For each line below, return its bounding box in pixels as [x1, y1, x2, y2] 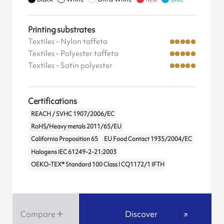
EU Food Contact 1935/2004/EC [103, 135, 192, 143]
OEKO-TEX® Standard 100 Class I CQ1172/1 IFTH [30, 160, 164, 168]
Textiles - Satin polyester [27, 60, 112, 70]
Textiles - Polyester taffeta [27, 48, 118, 58]
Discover [125, 208, 158, 220]
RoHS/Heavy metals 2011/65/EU [30, 122, 121, 131]
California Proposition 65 [30, 135, 98, 143]
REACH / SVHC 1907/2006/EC [30, 110, 114, 118]
